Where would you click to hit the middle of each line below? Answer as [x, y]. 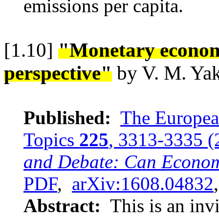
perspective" [58, 73]
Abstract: [65, 205]
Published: [67, 117]
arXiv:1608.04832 [143, 183]
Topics [51, 139]
